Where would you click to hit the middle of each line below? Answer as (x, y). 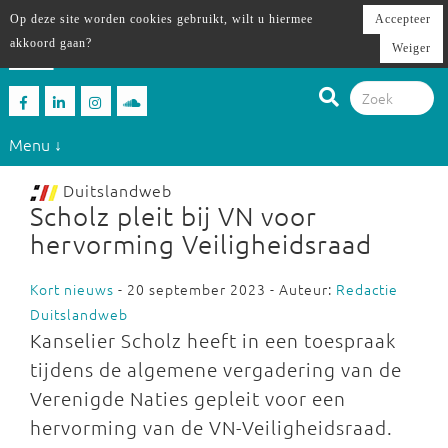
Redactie (367, 289)
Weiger (411, 48)
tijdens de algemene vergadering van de (216, 369)
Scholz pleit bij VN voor (173, 215)
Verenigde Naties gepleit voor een (188, 398)
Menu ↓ (35, 143)
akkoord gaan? (51, 43)
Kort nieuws (72, 289)
